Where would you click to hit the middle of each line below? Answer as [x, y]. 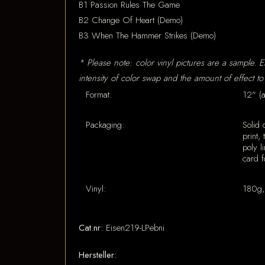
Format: [99, 95]
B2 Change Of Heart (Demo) [131, 20]
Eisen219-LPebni [135, 228]
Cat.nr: [91, 228]
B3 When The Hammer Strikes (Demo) [147, 35]
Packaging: [105, 125]
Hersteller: [98, 255]
